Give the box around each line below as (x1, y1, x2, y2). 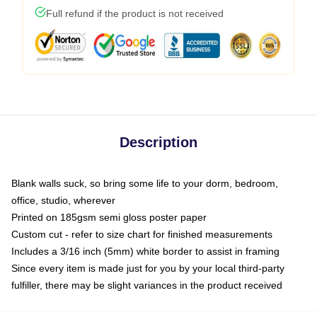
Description (120, 134, 197, 150)
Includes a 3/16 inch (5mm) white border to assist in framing (11, 246, 279, 257)
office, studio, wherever (11, 195, 115, 206)
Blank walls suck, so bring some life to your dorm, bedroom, (11, 178, 278, 189)
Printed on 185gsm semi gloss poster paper (11, 212, 207, 223)
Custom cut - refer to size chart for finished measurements (11, 229, 272, 240)
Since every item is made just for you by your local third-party (11, 263, 284, 274)
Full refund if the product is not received (46, 8, 224, 19)
